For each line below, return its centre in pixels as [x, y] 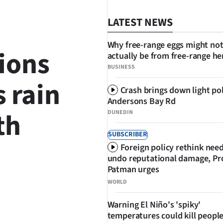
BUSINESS [121, 67]
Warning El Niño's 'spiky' [154, 205]
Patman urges [133, 170]
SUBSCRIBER [127, 135]
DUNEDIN [120, 112]
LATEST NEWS [140, 22]
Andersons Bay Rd [141, 102]
